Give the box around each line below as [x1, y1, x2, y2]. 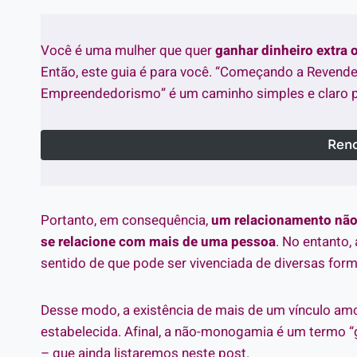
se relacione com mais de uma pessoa [41, 231, 276, 252]
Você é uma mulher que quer [41, 40, 215, 61]
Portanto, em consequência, [41, 210, 211, 230]
